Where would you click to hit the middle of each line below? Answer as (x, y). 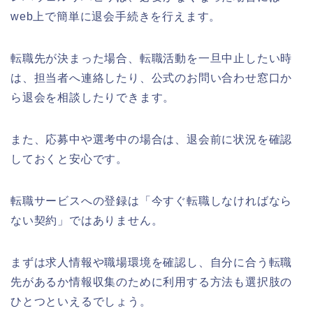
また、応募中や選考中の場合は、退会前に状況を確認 (152, 139)
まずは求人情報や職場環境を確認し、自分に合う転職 (152, 262)
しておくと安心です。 (69, 159)
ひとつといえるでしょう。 (81, 301)
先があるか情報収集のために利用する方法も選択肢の (152, 282)
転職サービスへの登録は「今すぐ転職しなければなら (152, 201)
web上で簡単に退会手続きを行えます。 (116, 16)
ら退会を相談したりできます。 (93, 97)
